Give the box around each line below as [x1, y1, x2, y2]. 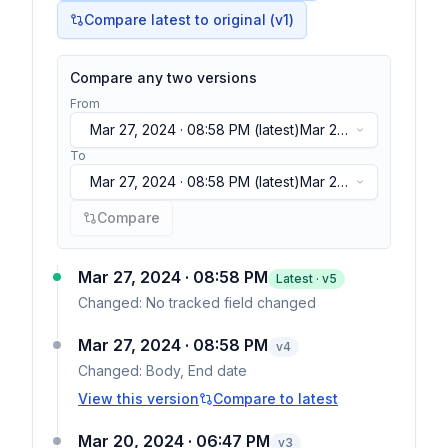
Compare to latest [213, 390, 338, 407]
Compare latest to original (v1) [84, 11, 294, 28]
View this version [78, 390, 199, 407]
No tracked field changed [146, 294, 316, 311]
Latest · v [276, 271, 329, 286]
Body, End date [146, 362, 247, 379]
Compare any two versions [70, 69, 257, 86]
